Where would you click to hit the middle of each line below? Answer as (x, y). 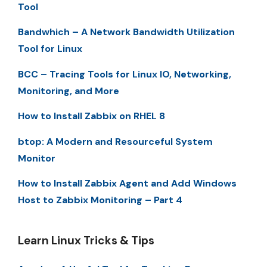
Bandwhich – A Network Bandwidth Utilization (126, 32)
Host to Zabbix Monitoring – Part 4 (100, 200)
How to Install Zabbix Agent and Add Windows (127, 183)
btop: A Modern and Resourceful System (115, 141)
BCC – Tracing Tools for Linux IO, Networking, (125, 74)
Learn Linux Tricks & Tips (86, 240)
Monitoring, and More (69, 91)
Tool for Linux (50, 49)
